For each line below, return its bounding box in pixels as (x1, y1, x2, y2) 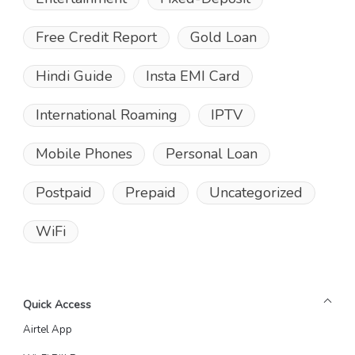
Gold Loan (189, 28, 257, 48)
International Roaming (35, 105, 177, 125)
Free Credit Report (35, 28, 157, 48)
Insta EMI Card (145, 67, 240, 86)
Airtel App (22, 323, 72, 338)
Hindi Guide (35, 67, 113, 86)
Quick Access (22, 297, 91, 313)
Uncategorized (208, 183, 303, 203)
